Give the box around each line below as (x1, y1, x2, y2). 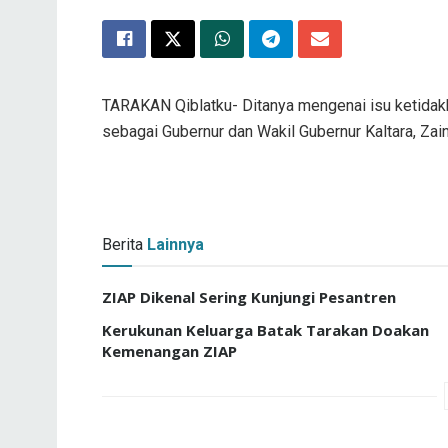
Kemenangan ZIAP (102, 340, 237, 361)
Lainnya (147, 234, 204, 254)
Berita (102, 234, 143, 254)
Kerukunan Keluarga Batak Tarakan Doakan (102, 319, 429, 340)
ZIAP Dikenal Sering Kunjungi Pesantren (102, 286, 396, 307)
